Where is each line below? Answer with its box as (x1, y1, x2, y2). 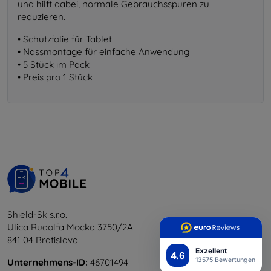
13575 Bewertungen (195, 256, 255, 264)
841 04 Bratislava (7, 234, 78, 246)
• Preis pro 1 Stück (18, 71, 93, 83)
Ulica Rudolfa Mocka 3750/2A (7, 221, 133, 233)
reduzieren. (18, 11, 65, 23)
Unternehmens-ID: (7, 256, 88, 269)
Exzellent (195, 246, 227, 255)
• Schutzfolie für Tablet (18, 33, 112, 45)
